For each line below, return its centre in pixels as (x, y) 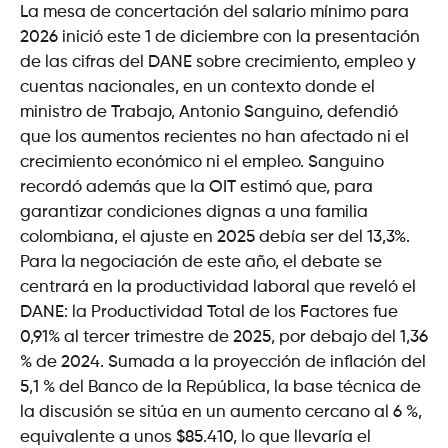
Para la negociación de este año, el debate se (201, 262)
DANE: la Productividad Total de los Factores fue (209, 312)
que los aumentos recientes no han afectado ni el (214, 137)
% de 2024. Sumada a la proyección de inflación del (223, 362)
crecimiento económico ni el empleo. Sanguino (202, 162)
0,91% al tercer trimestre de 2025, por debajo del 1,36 (224, 337)
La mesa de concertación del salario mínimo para (214, 12)
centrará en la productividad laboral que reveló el (218, 287)
